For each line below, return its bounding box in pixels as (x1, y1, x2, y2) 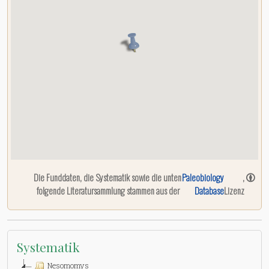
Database (195, 184, 224, 197)
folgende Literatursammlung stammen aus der (37, 184, 182, 197)
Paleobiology (182, 171, 224, 184)
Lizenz (224, 184, 244, 197)
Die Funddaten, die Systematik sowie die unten (34, 171, 182, 184)
